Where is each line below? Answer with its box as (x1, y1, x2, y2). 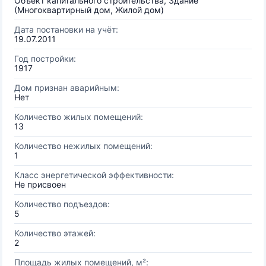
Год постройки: (14, 53, 76, 64)
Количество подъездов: (14, 199, 110, 209)
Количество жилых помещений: (14, 112, 143, 122)
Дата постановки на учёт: (14, 24, 118, 34)
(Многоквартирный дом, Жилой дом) (14, 5, 164, 15)
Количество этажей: (14, 228, 96, 238)
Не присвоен (14, 179, 66, 189)
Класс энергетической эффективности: (14, 170, 174, 180)
